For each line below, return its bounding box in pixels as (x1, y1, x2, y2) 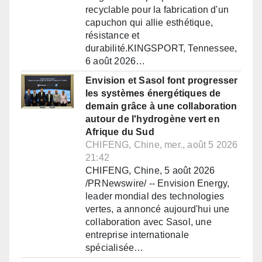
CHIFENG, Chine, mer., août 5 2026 (85, 140, 238, 150)
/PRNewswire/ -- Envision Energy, (85, 178, 230, 189)
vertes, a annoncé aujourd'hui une (85, 204, 230, 215)
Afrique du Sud (85, 127, 154, 137)
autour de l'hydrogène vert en (85, 114, 220, 125)
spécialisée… (85, 243, 144, 253)
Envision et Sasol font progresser (85, 75, 238, 86)
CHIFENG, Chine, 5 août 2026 (85, 166, 215, 176)
